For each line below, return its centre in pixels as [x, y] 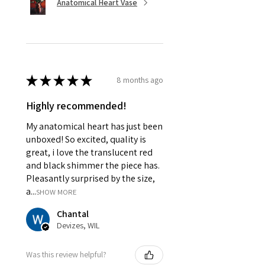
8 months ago [140, 80]
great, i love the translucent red [89, 152]
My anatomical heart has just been [94, 126]
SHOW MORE [56, 192]
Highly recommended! [76, 105]
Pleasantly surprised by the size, [91, 178]
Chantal [73, 214]
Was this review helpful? [66, 255]
